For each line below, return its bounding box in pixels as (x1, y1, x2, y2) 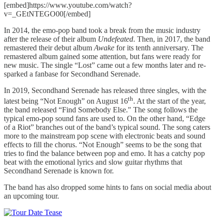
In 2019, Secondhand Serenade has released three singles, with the (4, 86, 206, 94)
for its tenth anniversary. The (114, 43, 203, 52)
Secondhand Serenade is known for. (4, 167, 114, 175)
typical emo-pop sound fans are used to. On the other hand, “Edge (4, 114, 205, 123)
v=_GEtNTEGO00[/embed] (4, 9, 91, 18)
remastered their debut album (4, 43, 94, 52)
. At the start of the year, (133, 97, 206, 106)
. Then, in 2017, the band (133, 34, 210, 43)
